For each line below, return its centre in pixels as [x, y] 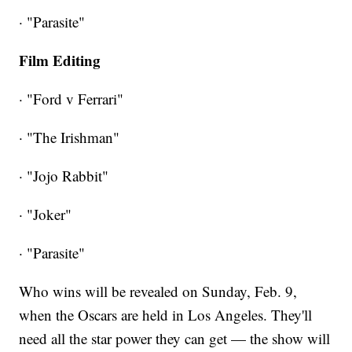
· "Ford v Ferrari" [71, 98]
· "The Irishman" [70, 137]
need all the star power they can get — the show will [175, 338]
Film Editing [60, 60]
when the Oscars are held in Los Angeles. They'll [166, 314]
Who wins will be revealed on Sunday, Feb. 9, [158, 291]
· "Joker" [46, 214]
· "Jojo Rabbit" [64, 175]
